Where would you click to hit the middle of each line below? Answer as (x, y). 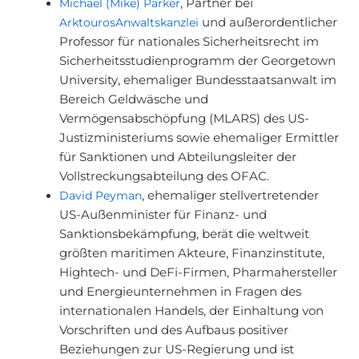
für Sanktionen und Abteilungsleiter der (177, 157)
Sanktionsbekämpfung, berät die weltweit (184, 234)
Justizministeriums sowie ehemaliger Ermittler (199, 138)
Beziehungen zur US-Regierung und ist (176, 349)
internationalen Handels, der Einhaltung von (191, 311)
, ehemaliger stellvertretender (230, 196)
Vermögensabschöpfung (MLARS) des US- (184, 119)
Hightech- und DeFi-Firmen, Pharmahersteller (198, 272)
